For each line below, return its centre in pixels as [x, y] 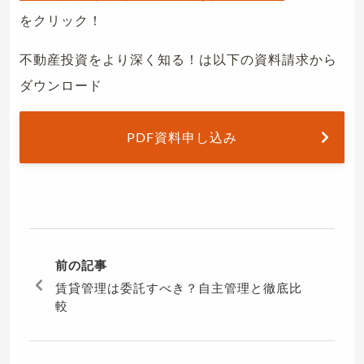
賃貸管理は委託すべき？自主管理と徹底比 [179, 288]
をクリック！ [61, 20]
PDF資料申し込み [182, 137]
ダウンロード [61, 85]
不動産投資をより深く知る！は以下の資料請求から [178, 59]
